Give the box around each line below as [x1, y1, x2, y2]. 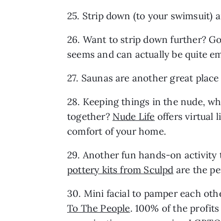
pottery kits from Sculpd [67, 163, 174, 176]
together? [67, 110, 112, 122]
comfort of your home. [67, 125, 167, 137]
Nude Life [112, 110, 155, 122]
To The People [67, 202, 130, 214]
